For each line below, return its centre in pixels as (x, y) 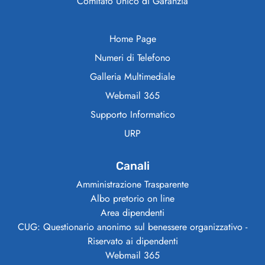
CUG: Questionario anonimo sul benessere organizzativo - (132, 227)
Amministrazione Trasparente (132, 185)
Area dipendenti (132, 213)
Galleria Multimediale (132, 77)
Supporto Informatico (132, 115)
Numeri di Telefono (132, 58)
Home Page (132, 39)
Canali (132, 166)
